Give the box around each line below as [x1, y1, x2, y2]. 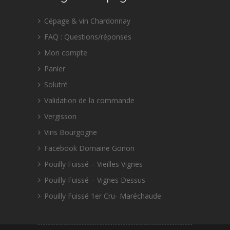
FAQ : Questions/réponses [44, 32, 131, 42]
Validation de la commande [44, 95, 135, 105]
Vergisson [44, 111, 76, 121]
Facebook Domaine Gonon [44, 143, 135, 153]
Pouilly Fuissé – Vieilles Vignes [44, 159, 143, 169]
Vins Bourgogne [44, 127, 97, 137]
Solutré [44, 80, 68, 89]
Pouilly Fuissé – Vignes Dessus [44, 175, 145, 185]
